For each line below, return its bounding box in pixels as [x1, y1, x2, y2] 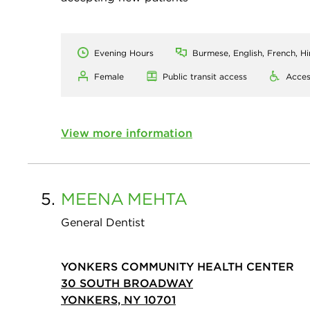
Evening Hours [94, 48, 154, 59]
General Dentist [61, 215, 145, 230]
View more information [61, 126, 192, 140]
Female [94, 71, 124, 82]
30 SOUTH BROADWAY [61, 276, 193, 291]
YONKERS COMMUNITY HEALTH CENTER [61, 259, 294, 274]
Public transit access [163, 71, 247, 82]
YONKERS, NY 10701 [61, 293, 176, 307]
